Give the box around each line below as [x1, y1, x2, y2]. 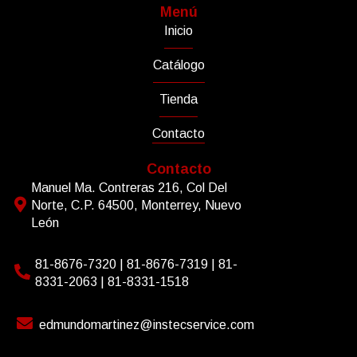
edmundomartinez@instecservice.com [39, 317, 255, 331]
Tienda [159, 92, 198, 107]
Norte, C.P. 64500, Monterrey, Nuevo [31, 198, 242, 213]
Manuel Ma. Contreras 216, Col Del [31, 181, 228, 195]
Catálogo [152, 58, 205, 73]
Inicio [164, 24, 193, 38]
